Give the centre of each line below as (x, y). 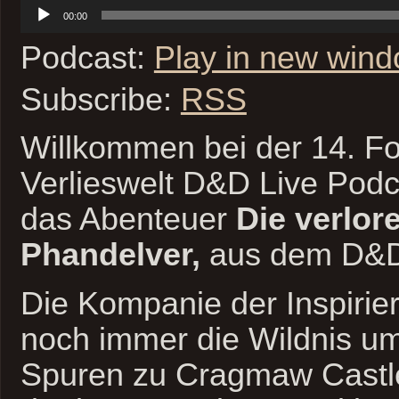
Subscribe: (100, 99)
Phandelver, (110, 255)
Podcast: (87, 57)
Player (38, 21)
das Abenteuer (128, 220)
